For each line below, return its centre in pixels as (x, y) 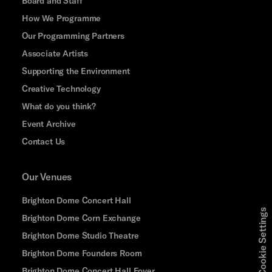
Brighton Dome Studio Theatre (80, 235)
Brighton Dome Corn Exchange (81, 217)
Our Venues (47, 176)
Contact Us (43, 141)
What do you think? (59, 106)
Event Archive (49, 123)
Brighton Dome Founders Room (82, 253)
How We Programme (61, 18)
